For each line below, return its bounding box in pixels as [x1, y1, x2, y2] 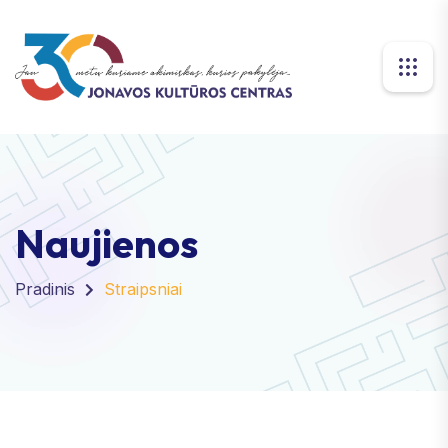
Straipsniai [104, 278, 182, 299]
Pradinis [15, 278, 75, 299]
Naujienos [15, 217, 198, 268]
